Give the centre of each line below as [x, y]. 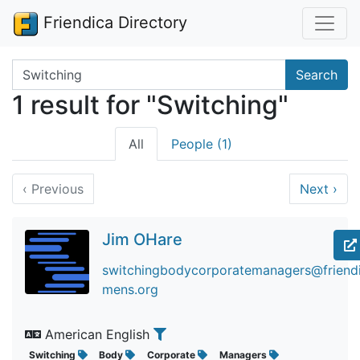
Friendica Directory [113, 22]
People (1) [201, 144]
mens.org [130, 289]
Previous [55, 189]
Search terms [51, 68]
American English [97, 334]
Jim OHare [142, 239]
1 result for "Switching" [150, 105]
